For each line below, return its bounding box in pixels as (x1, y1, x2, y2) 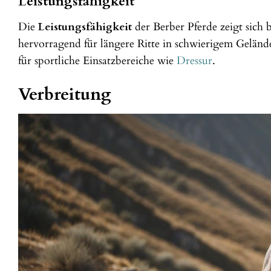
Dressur (177, 54, 212, 68)
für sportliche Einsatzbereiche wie (18, 54, 177, 68)
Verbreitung (18, 83, 111, 106)
